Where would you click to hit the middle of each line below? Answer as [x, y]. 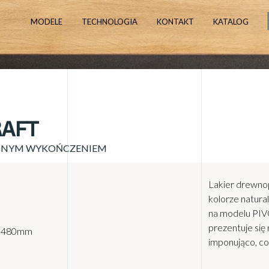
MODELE [46, 22]
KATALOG [231, 22]
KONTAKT [175, 22]
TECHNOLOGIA [109, 22]
